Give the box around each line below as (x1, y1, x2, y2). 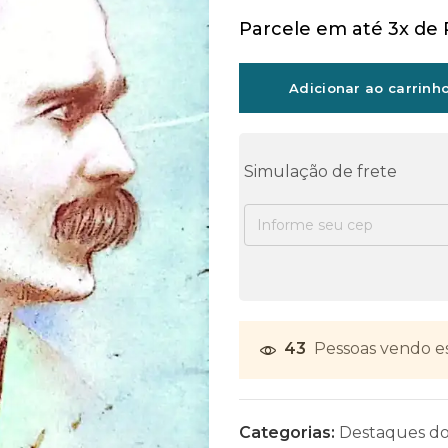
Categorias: (239, 423, 339, 443)
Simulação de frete (244, 162, 397, 182)
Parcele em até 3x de (239, 18, 443, 41)
